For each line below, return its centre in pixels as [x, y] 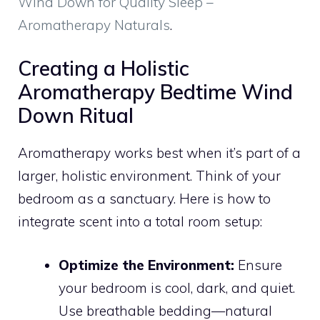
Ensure [258, 265]
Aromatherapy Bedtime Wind [155, 92]
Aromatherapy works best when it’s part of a [159, 153]
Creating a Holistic [104, 69]
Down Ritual [76, 116]
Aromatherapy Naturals [94, 25]
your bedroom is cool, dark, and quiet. [177, 287]
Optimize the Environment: [146, 265]
